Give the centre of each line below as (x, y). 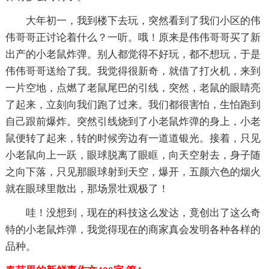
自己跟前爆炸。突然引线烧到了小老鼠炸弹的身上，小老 (133, 121)
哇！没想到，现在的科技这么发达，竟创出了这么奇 (143, 213)
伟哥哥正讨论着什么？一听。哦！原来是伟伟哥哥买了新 (133, 37)
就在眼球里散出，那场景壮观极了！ (87, 189)
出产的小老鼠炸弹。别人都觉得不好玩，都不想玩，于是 (133, 54)
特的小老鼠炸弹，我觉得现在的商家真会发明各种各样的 (133, 229)
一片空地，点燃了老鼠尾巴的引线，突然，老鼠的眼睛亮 (133, 88)
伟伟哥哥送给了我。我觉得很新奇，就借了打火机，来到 (133, 71)
